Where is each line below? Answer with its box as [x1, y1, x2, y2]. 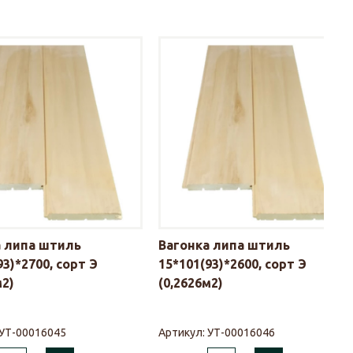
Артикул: [158, 326, 207, 340]
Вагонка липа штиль [158, 238, 290, 253]
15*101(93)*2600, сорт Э [158, 257, 307, 272]
